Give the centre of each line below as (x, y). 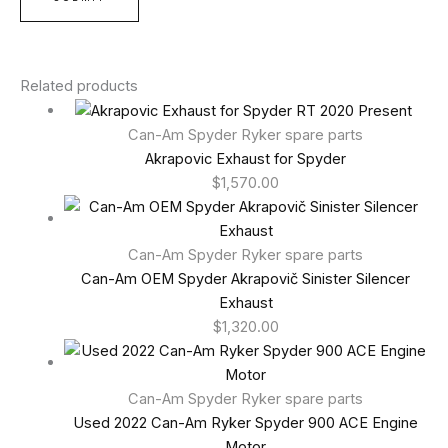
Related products (79, 86)
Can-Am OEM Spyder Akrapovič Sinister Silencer (246, 279)
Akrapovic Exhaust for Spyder (246, 159)
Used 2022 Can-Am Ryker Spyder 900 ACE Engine (246, 423)
